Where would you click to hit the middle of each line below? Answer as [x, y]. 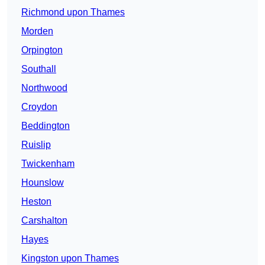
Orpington [42, 50]
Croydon [39, 107]
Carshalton [44, 221]
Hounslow [43, 183]
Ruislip [36, 145]
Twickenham [48, 164]
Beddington [46, 126]
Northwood [44, 88]
